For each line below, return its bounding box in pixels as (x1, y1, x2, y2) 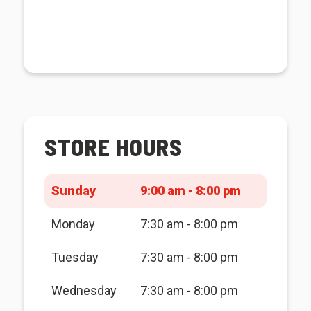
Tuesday (51, 250, 99, 264)
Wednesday (51, 283, 117, 298)
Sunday (51, 183, 96, 198)
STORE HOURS (44, 133, 183, 161)
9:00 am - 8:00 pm (140, 183, 241, 198)
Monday (51, 217, 95, 231)
